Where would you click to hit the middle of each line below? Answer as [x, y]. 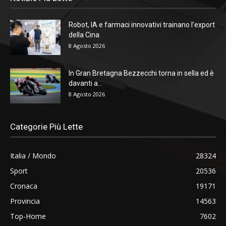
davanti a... [86, 83]
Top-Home [28, 216]
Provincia [25, 201]
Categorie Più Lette [46, 126]
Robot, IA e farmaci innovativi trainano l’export [142, 24]
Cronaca [24, 186]
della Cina [84, 35]
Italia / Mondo [33, 155]
